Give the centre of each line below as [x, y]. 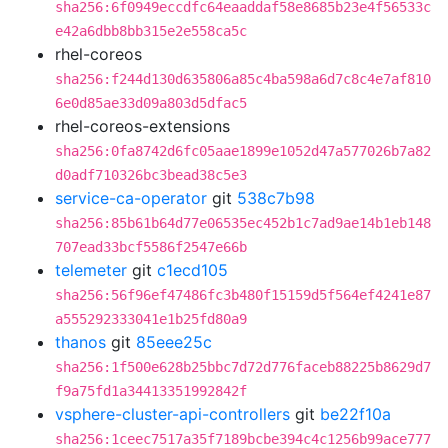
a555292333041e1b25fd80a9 [151, 319]
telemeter [91, 270]
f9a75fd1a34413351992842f [151, 391]
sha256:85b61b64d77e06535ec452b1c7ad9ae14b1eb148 [243, 223]
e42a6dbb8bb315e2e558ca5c [151, 31]
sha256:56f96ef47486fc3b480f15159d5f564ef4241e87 [243, 295]
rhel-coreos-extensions [142, 126]
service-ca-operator [131, 198]
